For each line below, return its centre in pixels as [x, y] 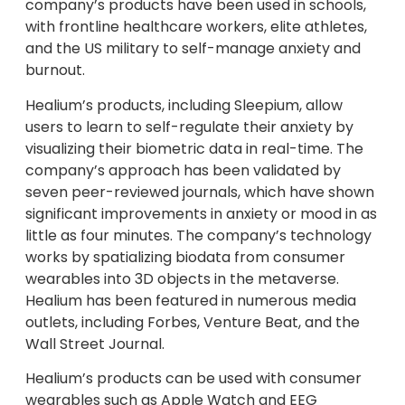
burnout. [55, 71]
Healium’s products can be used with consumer [193, 379]
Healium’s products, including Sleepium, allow [184, 105]
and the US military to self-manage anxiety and [193, 49]
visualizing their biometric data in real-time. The [194, 148]
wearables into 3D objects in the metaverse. [182, 278]
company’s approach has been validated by [183, 170]
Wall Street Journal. [95, 344]
